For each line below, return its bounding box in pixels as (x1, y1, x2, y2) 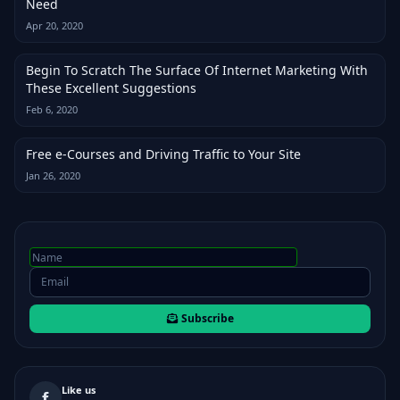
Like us (62, 383, 96, 396)
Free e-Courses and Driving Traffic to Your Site (26, 146, 301, 162)
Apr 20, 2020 (26, 19, 83, 32)
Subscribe (180, 311, 234, 326)
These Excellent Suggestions (26, 79, 196, 96)
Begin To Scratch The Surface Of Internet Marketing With (26, 62, 368, 79)
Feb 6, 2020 (26, 103, 78, 116)
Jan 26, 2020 (26, 169, 80, 182)
